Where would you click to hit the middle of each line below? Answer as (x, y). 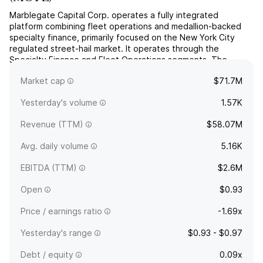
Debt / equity (47, 254)
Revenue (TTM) (52, 124)
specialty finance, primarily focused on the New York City (122, 37)
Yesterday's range (56, 233)
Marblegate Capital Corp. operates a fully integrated (114, 15)
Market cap (43, 81)
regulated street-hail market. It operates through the (114, 48)
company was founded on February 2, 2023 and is (107, 71)
